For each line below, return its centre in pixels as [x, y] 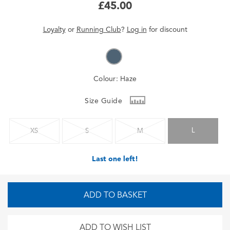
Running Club [99, 29]
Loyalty [54, 29]
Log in [137, 29]
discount [173, 29]
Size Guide [105, 101]
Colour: [107, 79]
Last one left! [115, 159]
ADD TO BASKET [115, 195]
